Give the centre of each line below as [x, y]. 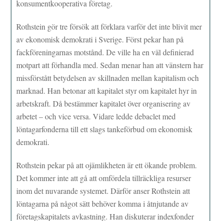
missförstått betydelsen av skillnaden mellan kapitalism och [108, 77]
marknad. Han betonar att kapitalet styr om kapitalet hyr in [107, 90]
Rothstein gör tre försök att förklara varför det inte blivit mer [109, 26]
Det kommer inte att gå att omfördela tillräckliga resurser [104, 178]
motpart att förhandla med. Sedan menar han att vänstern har [110, 65]
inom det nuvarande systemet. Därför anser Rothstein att [103, 190]
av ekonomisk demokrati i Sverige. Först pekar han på [100, 39]
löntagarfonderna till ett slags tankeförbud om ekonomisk [105, 129]
